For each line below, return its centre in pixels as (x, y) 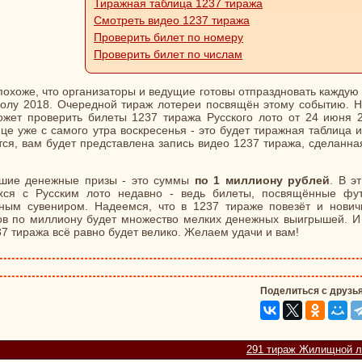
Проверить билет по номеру (169, 37)
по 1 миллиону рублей (262, 180)
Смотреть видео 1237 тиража (172, 20)
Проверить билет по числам (168, 54)
